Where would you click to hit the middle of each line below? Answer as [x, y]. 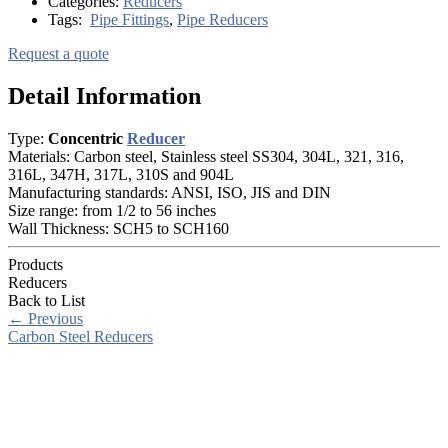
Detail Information [104, 95]
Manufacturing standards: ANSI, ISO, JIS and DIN [169, 192]
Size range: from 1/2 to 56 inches [112, 210]
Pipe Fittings [129, 19]
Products [35, 264]
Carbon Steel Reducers [80, 336]
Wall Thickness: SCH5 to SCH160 [118, 228]
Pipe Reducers [222, 19]
